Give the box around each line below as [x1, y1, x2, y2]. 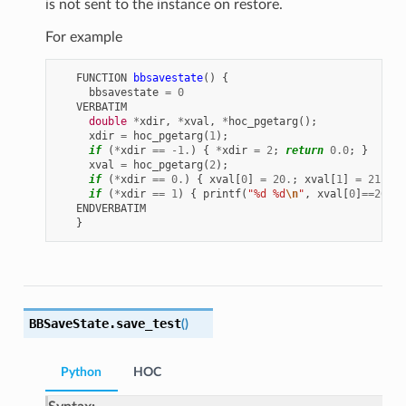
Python [61, 366, 102, 380]
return [285, 144, 324, 158]
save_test [115, 316, 181, 332]
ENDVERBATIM [75, 202, 146, 216]
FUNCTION [75, 72, 127, 85]
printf [202, 188, 241, 201]
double [88, 115, 127, 129]
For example [44, 30, 122, 45]
